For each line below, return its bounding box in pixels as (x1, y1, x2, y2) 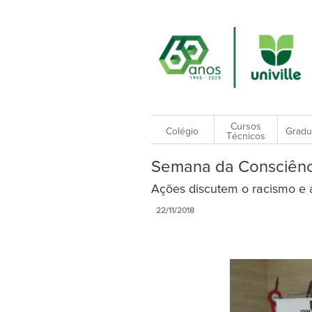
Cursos (230, 121, 261, 132)
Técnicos (226, 131, 265, 141)
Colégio (166, 126, 199, 136)
